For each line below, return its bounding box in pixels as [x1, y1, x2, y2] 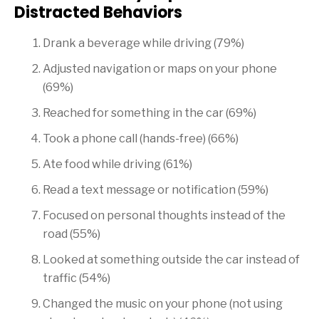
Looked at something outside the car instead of [43, 253, 300, 267]
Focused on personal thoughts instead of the [43, 209, 286, 223]
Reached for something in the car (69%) [43, 106, 256, 120]
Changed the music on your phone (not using [43, 297, 283, 311]
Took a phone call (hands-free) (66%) [43, 132, 239, 146]
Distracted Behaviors [14, 1, 182, 24]
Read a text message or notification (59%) [43, 183, 268, 197]
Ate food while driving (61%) [43, 157, 192, 172]
